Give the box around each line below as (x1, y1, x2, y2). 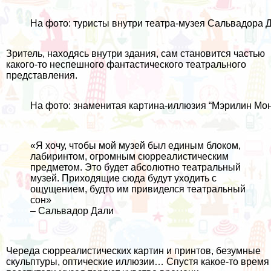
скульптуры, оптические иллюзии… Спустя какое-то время (6, 256, 269, 267)
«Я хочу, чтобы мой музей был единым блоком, (30, 140, 241, 151)
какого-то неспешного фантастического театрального (6, 59, 246, 70)
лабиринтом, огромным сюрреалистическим (30, 151, 229, 162)
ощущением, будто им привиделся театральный (30, 184, 246, 195)
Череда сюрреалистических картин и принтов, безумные (6, 246, 261, 256)
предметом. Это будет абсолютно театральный (30, 162, 241, 173)
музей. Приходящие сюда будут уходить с (30, 173, 217, 184)
